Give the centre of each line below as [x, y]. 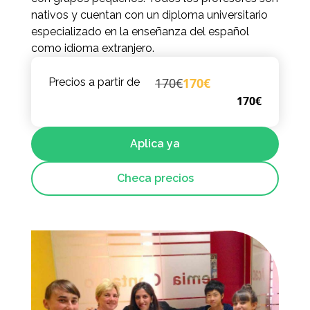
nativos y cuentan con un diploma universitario [149, 15]
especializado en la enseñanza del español [140, 31]
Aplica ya [155, 144]
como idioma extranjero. [92, 48]
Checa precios [155, 178]
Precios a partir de [94, 82]
